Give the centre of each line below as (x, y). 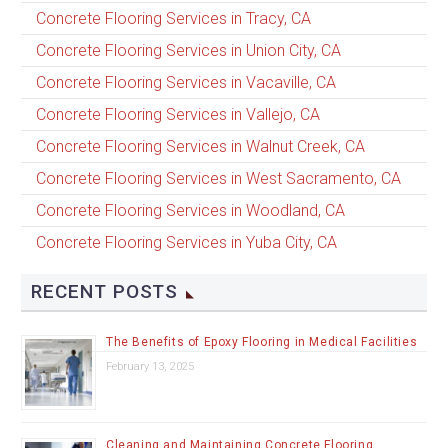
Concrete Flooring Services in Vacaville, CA (186, 82)
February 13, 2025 (150, 366)
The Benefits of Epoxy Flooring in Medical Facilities (262, 341)
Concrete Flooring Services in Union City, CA (188, 50)
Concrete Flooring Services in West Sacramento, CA (218, 178)
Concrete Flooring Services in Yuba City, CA (186, 242)
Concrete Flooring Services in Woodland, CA (190, 210)
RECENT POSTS (105, 291)
